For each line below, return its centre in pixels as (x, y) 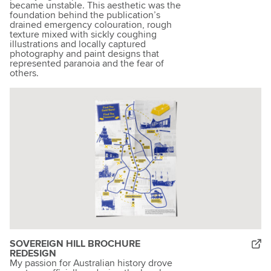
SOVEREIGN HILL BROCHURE (75, 244)
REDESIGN (33, 254)
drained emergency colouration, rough (91, 25)
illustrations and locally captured (78, 44)
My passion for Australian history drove (91, 263)
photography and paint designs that (84, 54)
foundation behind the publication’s (85, 15)
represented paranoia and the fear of (87, 64)
